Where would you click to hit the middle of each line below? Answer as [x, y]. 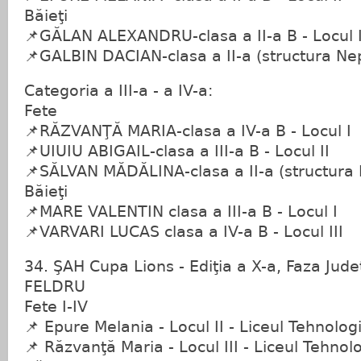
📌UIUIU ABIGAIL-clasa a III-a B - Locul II [177, 151]
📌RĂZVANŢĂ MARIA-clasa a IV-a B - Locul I [188, 131]
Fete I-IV [56, 307]
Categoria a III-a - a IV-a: [118, 91]
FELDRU [55, 286]
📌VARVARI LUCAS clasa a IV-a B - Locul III [184, 232]
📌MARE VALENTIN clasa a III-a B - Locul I [181, 212]
